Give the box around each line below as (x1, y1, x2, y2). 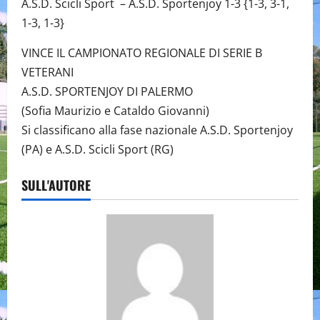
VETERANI (21, 64, 74, 81)
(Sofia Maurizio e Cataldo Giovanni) (21, 103, 209, 119)
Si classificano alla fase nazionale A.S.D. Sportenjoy (21, 122, 293, 139)
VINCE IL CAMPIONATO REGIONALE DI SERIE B (21, 45, 262, 61)
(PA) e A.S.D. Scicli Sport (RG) (21, 141, 174, 158)
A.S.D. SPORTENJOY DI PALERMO (21, 84, 193, 100)
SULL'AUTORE (21, 176, 91, 195)
